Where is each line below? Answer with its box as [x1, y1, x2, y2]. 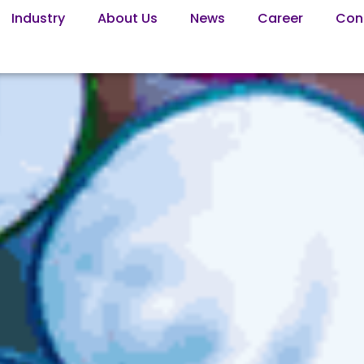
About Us [97, 9, 158, 28]
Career [257, 9, 303, 28]
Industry [11, 9, 65, 28]
